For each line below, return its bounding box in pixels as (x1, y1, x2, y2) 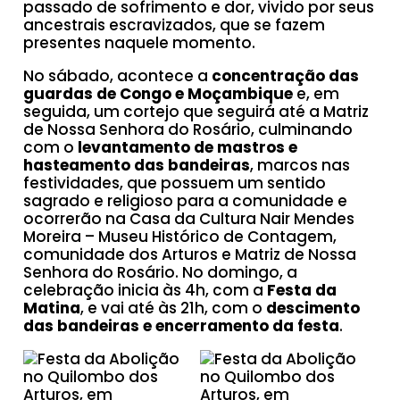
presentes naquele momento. (23, 32, 256, 54)
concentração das (212, 65, 360, 87)
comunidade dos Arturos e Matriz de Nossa (23, 244, 357, 265)
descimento (262, 297, 361, 319)
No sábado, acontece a (23, 65, 212, 87)
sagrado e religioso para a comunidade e (23, 190, 348, 212)
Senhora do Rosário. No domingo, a (23, 262, 298, 283)
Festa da (267, 279, 337, 301)
